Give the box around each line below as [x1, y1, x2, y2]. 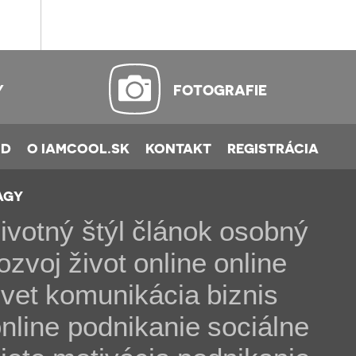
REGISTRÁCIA [226, 140, 319, 156]
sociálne [207, 311, 310, 342]
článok [132, 215, 213, 246]
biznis [207, 279, 279, 310]
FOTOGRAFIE [173, 81, 268, 98]
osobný [219, 215, 309, 246]
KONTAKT [145, 140, 211, 156]
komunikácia [45, 279, 200, 310]
